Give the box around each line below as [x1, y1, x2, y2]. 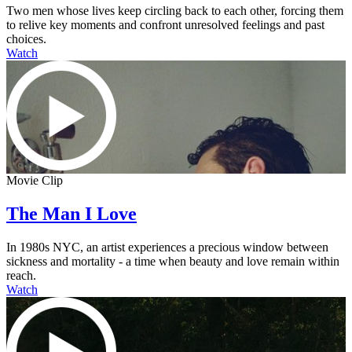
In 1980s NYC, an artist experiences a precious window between [6, 240, 328, 254]
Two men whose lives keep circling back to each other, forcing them [6, 4, 343, 18]
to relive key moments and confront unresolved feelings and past [6, 18, 324, 32]
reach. [6, 268, 36, 282]
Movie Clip [6, 174, 63, 188]
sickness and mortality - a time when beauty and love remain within [6, 254, 339, 268]
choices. [6, 32, 46, 46]
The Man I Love [6, 203, 137, 225]
